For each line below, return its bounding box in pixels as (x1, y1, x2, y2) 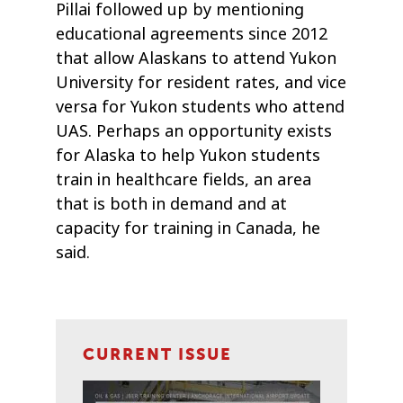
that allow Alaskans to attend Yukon (56, 47, 337, 71)
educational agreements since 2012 (56, 22, 328, 47)
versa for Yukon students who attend (56, 95, 345, 120)
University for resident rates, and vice (56, 71, 347, 95)
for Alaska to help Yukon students (56, 144, 321, 168)
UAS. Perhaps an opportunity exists (56, 120, 333, 144)
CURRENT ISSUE (83, 345, 233, 365)
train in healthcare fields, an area (56, 168, 312, 193)
